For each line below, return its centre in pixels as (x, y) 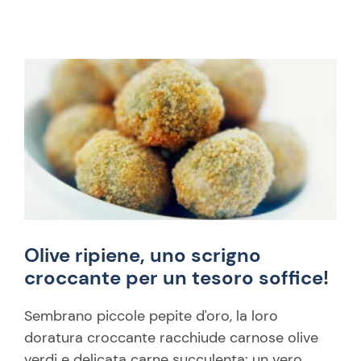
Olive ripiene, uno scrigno (143, 255)
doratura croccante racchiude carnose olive (171, 338)
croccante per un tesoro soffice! (176, 278)
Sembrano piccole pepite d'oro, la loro (151, 316)
